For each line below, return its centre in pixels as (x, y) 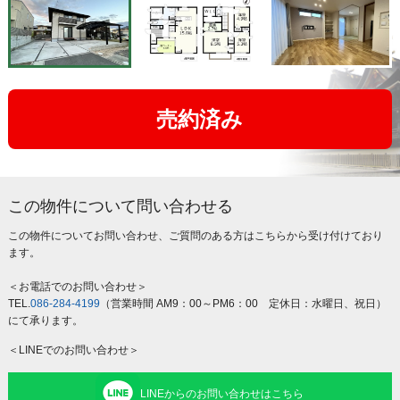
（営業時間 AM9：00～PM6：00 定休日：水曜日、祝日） (243, 304)
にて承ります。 (45, 321)
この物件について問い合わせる (120, 207)
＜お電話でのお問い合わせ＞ (77, 287)
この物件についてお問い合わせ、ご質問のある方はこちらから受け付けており (195, 236)
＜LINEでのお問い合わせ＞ (73, 350)
